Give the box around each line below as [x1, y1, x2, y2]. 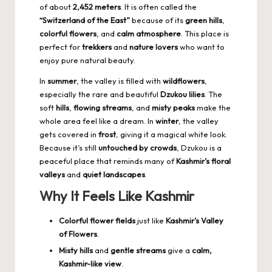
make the [195, 103, 231, 113]
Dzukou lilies [160, 89, 205, 100]
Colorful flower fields [59, 216, 135, 226]
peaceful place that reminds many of [39, 156, 176, 166]
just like [135, 216, 166, 226]
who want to [178, 42, 225, 52]
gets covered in [39, 129, 98, 140]
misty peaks [152, 103, 195, 113]
